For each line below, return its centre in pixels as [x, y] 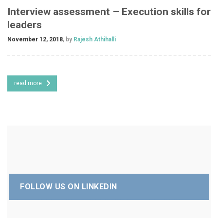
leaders [25, 25]
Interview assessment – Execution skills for [109, 11]
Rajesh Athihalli [94, 39]
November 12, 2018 [35, 39]
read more [28, 83]
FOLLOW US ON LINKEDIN [69, 186]
